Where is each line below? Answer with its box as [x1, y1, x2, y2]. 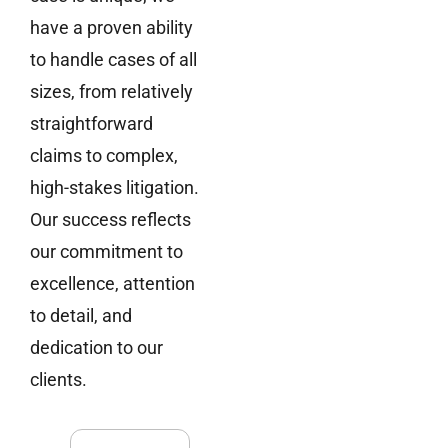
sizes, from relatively [30, 80, 193, 102]
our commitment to [30, 240, 183, 262]
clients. [30, 368, 87, 390]
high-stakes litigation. [30, 176, 199, 198]
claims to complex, [30, 144, 178, 166]
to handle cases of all [30, 48, 197, 70]
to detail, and [30, 304, 132, 326]
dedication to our [30, 336, 163, 358]
